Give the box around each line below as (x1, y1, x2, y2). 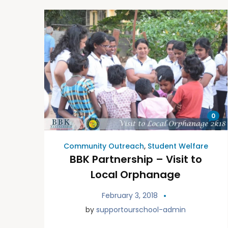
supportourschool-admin (96, 205, 186, 215)
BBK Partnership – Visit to (69, 152, 202, 167)
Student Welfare (147, 141, 208, 152)
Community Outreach (63, 141, 144, 152)
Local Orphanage (91, 167, 181, 182)
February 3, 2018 (101, 190, 158, 201)
